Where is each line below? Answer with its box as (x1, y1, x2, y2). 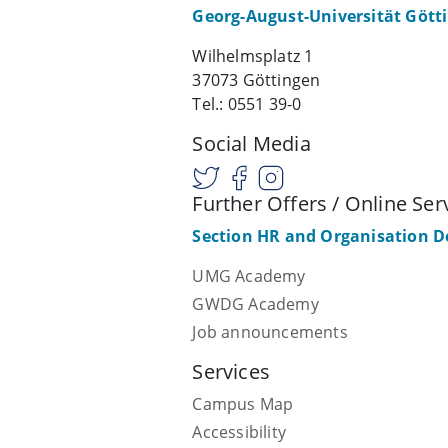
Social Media (192, 130, 311, 158)
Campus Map (192, 393, 294, 416)
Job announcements (192, 321, 348, 344)
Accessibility (192, 421, 287, 444)
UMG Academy (192, 265, 306, 288)
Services (192, 358, 271, 386)
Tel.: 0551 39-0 (192, 93, 302, 116)
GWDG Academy (192, 293, 319, 316)
